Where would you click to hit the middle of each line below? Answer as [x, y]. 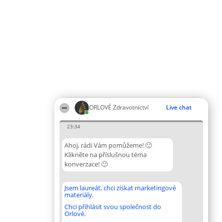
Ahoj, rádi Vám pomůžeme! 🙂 [108, 145]
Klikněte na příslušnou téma [106, 155]
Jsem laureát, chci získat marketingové [120, 188]
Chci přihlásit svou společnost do [113, 207]
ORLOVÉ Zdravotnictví [119, 107]
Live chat [179, 107]
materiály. [79, 195]
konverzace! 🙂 [86, 164]
